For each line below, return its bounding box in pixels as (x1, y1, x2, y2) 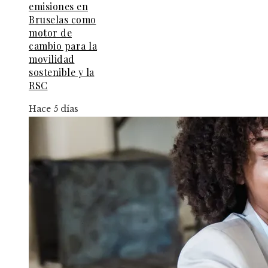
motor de (29, 26, 72, 39)
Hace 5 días (29, 103, 78, 115)
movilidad (29, 53, 75, 66)
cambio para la (29, 39, 97, 53)
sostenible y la (29, 66, 95, 79)
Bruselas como (29, 13, 96, 26)
